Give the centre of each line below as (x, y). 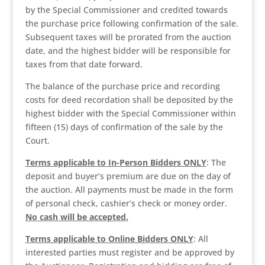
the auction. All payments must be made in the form (129, 190)
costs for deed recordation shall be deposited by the (129, 100)
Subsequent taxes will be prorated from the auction (128, 37)
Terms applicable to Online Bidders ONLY (109, 239)
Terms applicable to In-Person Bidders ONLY (116, 162)
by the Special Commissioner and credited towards (126, 10)
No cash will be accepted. (77, 217)
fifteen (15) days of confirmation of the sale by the (124, 127)
